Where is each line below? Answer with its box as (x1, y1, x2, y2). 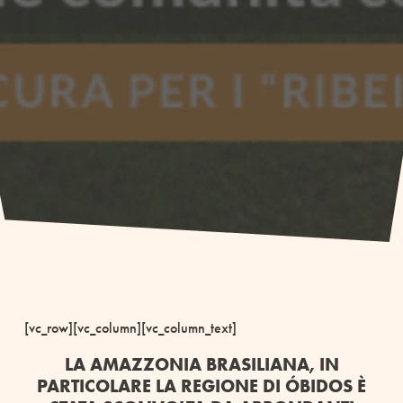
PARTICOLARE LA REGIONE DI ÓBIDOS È (37, 373, 366, 398)
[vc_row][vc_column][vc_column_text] (23, 318, 237, 337)
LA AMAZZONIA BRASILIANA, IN (64, 352, 339, 376)
